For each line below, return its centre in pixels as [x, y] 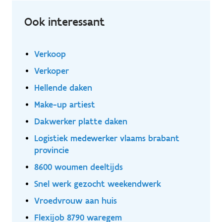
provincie [52, 150]
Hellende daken [63, 87]
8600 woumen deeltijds [79, 166]
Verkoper [52, 70]
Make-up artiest [65, 104]
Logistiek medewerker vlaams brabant [107, 138]
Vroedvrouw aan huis [76, 200]
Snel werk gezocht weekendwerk [98, 183]
